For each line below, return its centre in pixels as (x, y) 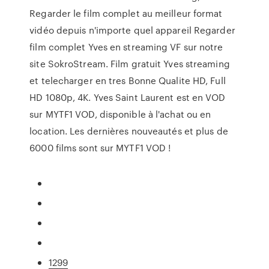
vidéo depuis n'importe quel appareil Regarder (132, 30)
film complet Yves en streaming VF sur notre (126, 47)
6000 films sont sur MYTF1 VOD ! (100, 148)
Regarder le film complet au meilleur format (126, 13)
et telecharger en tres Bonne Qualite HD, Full (128, 80)
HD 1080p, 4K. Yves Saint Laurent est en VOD (128, 97)
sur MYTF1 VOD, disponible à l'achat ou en (120, 114)
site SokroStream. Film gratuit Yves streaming (130, 64)
